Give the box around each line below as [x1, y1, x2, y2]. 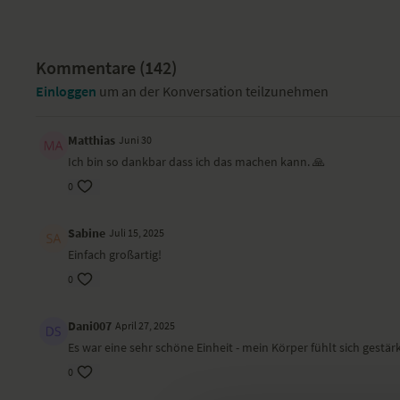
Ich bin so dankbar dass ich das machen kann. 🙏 [68, 154, 326, 170]
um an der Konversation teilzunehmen [96, 82, 329, 100]
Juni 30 [119, 133, 153, 146]
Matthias [68, 132, 116, 148]
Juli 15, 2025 [109, 226, 165, 239]
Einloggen [36, 82, 97, 100]
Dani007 [68, 318, 112, 334]
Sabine [68, 225, 106, 241]
